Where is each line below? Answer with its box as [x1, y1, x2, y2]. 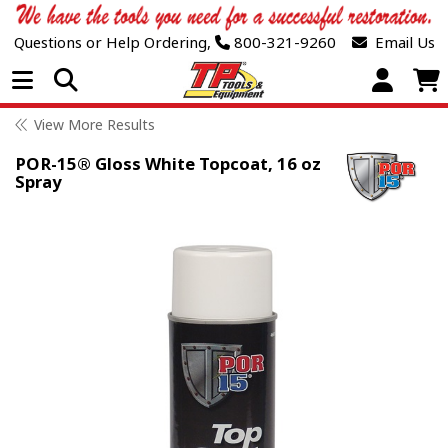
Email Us [366, 32, 435, 53]
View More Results [34, 115, 155, 135]
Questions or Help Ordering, [13, 32, 211, 53]
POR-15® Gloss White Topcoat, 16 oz [15, 152, 321, 176]
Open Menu [31, 67, 186, 92]
